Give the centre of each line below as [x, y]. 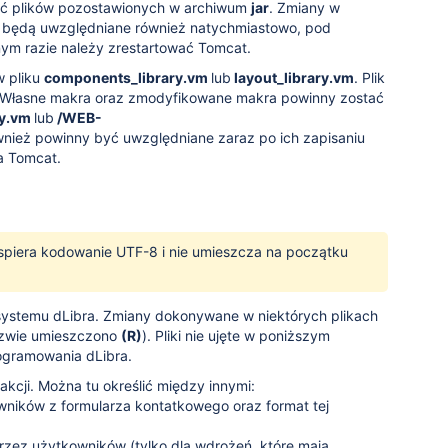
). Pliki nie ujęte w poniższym [236, 335]
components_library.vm [127, 77]
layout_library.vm [292, 77]
